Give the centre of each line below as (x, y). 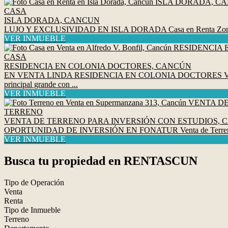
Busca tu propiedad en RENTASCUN (101, 161)
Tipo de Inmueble (32, 210)
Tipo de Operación (34, 182)
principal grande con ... (41, 84)
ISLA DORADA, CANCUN (52, 20)
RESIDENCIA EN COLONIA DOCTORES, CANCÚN (98, 66)
